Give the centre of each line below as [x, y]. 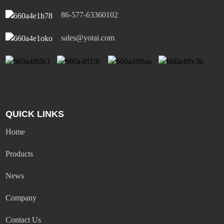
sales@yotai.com [88, 37]
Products [19, 154]
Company [21, 198]
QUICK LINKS [35, 114]
